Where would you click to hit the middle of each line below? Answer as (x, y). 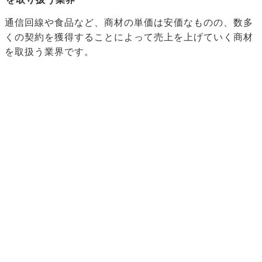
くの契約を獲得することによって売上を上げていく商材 (129, 37)
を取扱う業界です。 (49, 51)
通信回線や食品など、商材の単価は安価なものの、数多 (129, 22)
